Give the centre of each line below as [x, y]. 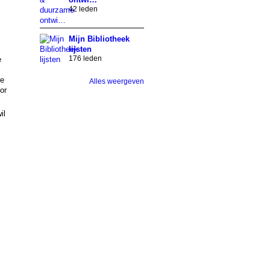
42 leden [83, 9]
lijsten [80, 49]
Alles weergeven [116, 81]
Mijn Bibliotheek [99, 39]
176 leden [85, 59]
